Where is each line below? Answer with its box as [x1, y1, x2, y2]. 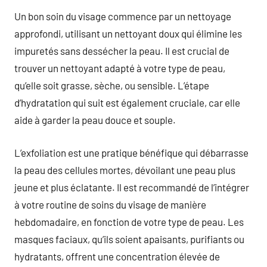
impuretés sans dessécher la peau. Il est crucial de [14, 45, 229, 57]
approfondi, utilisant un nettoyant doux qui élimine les [14, 27, 242, 39]
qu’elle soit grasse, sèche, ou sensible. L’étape [14, 79, 209, 91]
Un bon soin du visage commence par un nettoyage [14, 10, 231, 22]
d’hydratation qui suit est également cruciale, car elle [14, 97, 240, 108]
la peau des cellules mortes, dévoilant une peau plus [14, 163, 235, 176]
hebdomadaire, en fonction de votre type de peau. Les [14, 215, 244, 228]
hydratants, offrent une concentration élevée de [14, 250, 220, 262]
